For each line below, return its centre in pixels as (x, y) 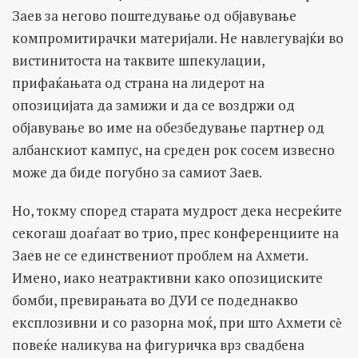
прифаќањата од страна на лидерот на (138, 82)
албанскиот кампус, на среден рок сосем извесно (173, 149)
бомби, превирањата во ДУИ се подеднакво (155, 300)
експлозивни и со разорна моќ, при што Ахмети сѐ (177, 322)
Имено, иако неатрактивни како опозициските (167, 277)
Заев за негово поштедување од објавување (154, 15)
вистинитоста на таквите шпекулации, (138, 60)
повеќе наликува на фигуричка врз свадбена (158, 344)
